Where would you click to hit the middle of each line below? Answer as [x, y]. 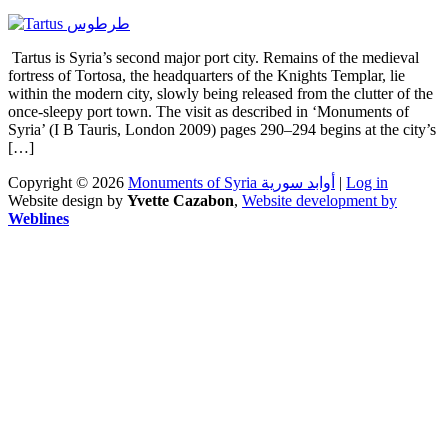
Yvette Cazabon [180, 200]
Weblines [38, 218]
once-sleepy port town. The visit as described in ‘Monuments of [208, 111]
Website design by [67, 200]
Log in [367, 182]
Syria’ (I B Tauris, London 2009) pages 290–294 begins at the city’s [222, 129]
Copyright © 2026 [68, 182]
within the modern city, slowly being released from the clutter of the [220, 93]
